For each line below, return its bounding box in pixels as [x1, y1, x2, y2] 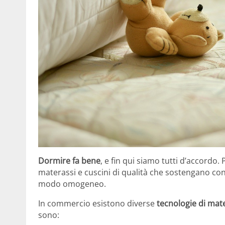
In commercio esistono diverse [38, 197, 157, 209]
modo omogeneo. [38, 178, 106, 189]
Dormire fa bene [38, 155, 100, 166]
